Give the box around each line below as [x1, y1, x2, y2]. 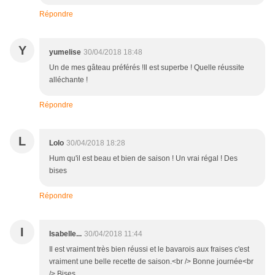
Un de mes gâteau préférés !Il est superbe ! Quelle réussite [49, 63, 244, 72]
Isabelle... [49, 229, 82, 238]
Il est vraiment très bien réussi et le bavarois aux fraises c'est [49, 244, 249, 254]
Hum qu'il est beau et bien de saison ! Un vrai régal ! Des [49, 153, 238, 163]
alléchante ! [49, 75, 88, 84]
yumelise [49, 47, 81, 56]
